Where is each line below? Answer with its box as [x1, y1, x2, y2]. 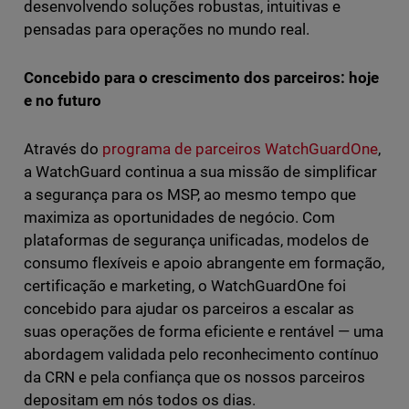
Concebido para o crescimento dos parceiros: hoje [23, 68, 380, 87]
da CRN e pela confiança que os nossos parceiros [23, 367, 366, 386]
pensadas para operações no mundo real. [23, 19, 310, 38]
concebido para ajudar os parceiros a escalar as [23, 299, 355, 318]
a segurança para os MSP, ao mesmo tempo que [23, 184, 357, 204]
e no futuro [23, 90, 101, 110]
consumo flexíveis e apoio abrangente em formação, [23, 253, 385, 272]
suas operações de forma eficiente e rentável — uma [23, 321, 384, 341]
